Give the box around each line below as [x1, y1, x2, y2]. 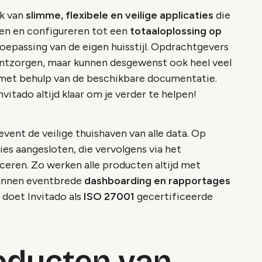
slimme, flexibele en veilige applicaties [26, 9, 213, 22]
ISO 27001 [84, 190, 135, 204]
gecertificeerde [135, 190, 213, 204]
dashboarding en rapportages [84, 174, 230, 188]
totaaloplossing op [130, 25, 222, 38]
